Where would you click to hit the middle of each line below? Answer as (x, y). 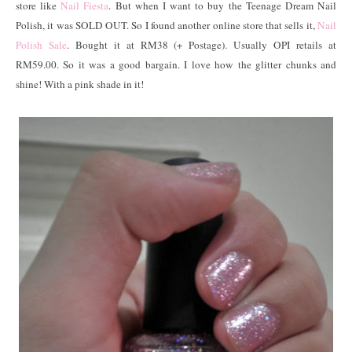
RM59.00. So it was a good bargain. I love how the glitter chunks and (176, 65)
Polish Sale (41, 45)
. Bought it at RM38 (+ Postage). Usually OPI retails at (202, 45)
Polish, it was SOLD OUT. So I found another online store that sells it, (167, 26)
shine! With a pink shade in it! (80, 84)
